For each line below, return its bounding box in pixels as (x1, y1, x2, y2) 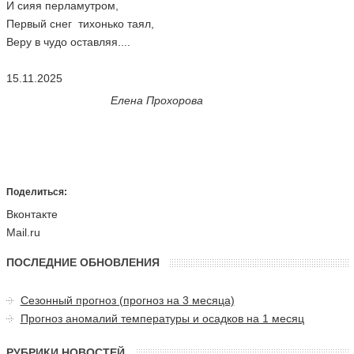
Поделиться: (6, 186, 67, 198)
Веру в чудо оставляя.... (6, 36, 130, 49)
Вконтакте (6, 208, 58, 221)
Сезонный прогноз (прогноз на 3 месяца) (20, 294, 235, 307)
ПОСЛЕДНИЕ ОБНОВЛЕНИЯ (6, 256, 160, 269)
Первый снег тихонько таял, (6, 17, 157, 31)
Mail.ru (6, 226, 40, 239)
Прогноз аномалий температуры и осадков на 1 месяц (20, 312, 304, 326)
